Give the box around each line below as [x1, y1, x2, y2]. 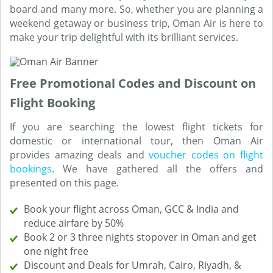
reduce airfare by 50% [24, 216, 124, 230]
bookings [10, 162, 52, 175]
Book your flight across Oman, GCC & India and [24, 202, 239, 216]
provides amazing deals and [10, 148, 149, 161]
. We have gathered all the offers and [52, 162, 263, 175]
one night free [24, 244, 88, 258]
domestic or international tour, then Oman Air [10, 134, 263, 147]
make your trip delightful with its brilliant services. [10, 30, 238, 44]
